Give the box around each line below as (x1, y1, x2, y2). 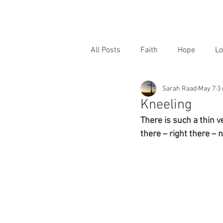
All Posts (91, 45, 120, 55)
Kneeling (140, 97, 192, 113)
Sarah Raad (162, 84, 197, 93)
